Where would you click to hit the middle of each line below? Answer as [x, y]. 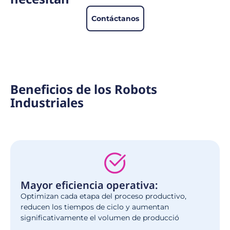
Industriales [47, 102]
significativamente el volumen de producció [100, 217]
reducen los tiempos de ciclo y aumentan [95, 207]
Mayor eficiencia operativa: [89, 185]
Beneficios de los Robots [84, 89]
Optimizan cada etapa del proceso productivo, [103, 196]
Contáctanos [115, 18]
